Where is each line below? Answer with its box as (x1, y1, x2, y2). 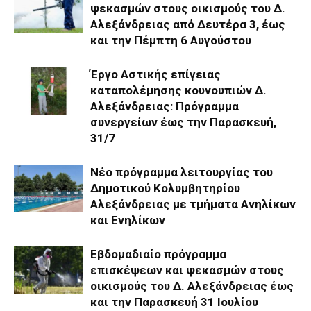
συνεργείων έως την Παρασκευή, (90, 115, 276, 129)
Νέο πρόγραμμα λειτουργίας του (90, 165, 273, 179)
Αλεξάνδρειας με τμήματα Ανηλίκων (90, 196, 296, 211)
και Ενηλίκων (90, 212, 165, 227)
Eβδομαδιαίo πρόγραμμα (90, 246, 226, 261)
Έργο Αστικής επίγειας (90, 67, 221, 81)
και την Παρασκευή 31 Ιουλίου (90, 294, 258, 309)
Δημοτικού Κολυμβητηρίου (90, 180, 240, 195)
